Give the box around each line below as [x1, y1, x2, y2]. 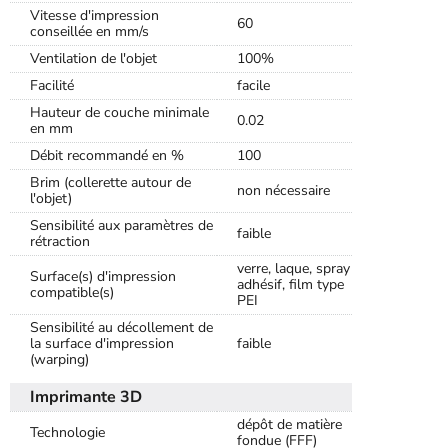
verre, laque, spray [237, 258, 350, 278]
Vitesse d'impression [30, 5, 159, 25]
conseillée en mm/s [30, 21, 149, 41]
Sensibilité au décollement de [30, 317, 213, 337]
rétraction [30, 231, 90, 251]
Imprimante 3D [30, 385, 142, 408]
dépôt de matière [237, 414, 342, 434]
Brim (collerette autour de [30, 172, 191, 192]
